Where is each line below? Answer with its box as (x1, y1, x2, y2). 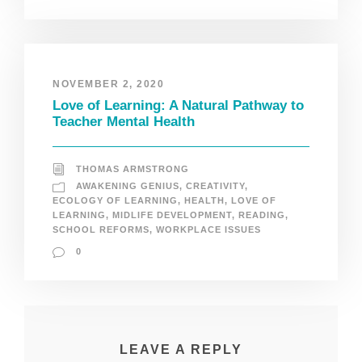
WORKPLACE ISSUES (156, 225, 261, 235)
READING (238, 210, 285, 221)
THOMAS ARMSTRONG (76, 164, 189, 175)
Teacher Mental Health (53, 114, 195, 130)
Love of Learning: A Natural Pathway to (53, 98, 304, 114)
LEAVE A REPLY (120, 343, 242, 357)
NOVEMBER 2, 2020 (53, 78, 164, 90)
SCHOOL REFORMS (53, 225, 149, 235)
